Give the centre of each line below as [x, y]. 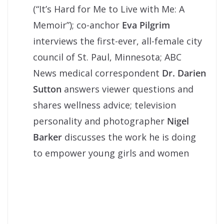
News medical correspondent [97, 73]
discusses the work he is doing [129, 137]
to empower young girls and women [111, 153]
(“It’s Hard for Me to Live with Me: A [109, 9]
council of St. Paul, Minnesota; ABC [107, 57]
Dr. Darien [184, 73]
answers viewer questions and [127, 89]
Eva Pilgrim [146, 25]
